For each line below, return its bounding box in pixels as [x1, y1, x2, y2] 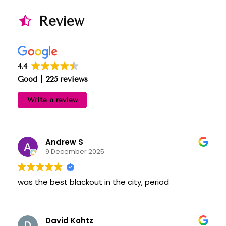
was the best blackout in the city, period [18, 176, 169, 187]
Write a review [27, 95, 78, 104]
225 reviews [46, 74, 88, 84]
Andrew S [45, 137, 83, 148]
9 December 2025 [45, 147, 104, 157]
